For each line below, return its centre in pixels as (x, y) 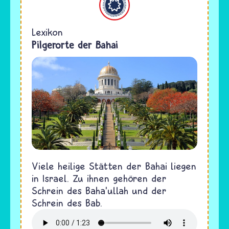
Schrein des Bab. (67, 203)
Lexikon (47, 32)
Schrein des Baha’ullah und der (99, 191)
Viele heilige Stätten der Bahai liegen (114, 166)
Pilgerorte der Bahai (75, 45)
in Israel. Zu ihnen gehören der (99, 178)
